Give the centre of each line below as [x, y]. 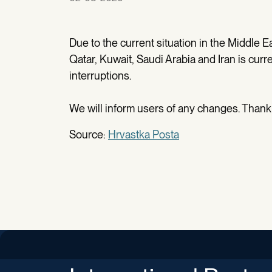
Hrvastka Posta [144, 134]
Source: [89, 134]
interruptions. [100, 76]
